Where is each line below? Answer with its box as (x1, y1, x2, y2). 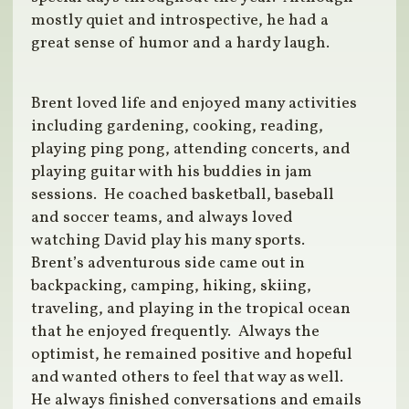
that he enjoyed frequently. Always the (31, 320, 320, 344)
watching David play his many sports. (31, 229, 309, 253)
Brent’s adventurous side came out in (31, 252, 306, 276)
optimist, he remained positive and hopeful (31, 343, 353, 367)
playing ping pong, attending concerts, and (31, 138, 351, 162)
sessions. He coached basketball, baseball (31, 184, 335, 207)
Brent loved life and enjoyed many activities (31, 92, 358, 116)
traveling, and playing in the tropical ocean (31, 298, 351, 321)
